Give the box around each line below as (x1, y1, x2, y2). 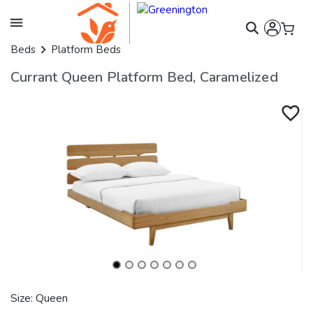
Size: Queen (10, 291, 68, 307)
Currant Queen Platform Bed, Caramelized (10, 68, 278, 87)
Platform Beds (50, 43, 121, 57)
